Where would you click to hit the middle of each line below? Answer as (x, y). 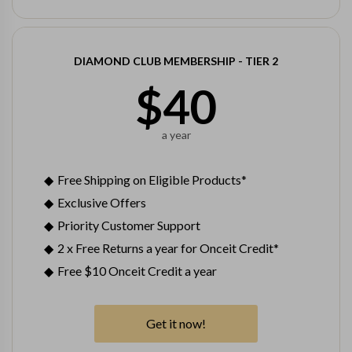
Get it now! (176, 323)
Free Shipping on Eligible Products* (152, 180)
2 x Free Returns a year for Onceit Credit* (168, 248)
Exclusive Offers (102, 202)
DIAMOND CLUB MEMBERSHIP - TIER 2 (176, 61)
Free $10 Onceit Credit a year (137, 271)
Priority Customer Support (129, 225)
